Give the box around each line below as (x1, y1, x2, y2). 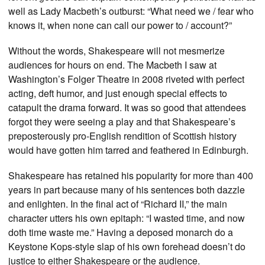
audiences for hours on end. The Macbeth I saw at (8, 57, 216, 72)
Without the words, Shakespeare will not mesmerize (8, 43, 225, 57)
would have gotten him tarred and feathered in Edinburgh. (8, 143, 248, 157)
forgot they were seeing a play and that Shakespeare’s (8, 114, 235, 128)
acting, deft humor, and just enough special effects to (8, 86, 227, 100)
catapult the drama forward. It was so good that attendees (8, 100, 246, 114)
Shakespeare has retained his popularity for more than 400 (8, 169, 253, 183)
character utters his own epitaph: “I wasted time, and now (8, 211, 245, 225)
